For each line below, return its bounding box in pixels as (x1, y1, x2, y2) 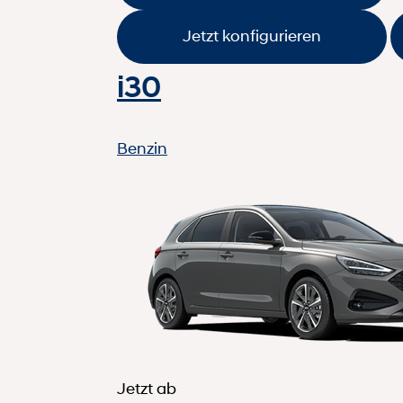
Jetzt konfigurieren (183, 26, 321, 47)
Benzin (117, 138, 167, 158)
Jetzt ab (117, 378, 176, 399)
